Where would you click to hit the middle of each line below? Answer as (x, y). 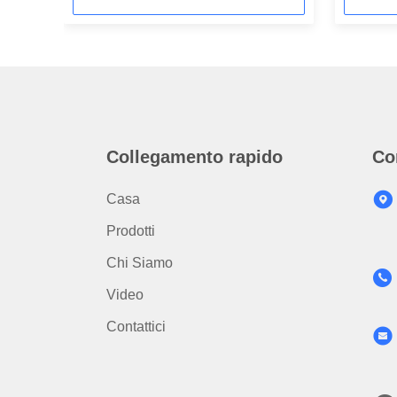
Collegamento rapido (195, 157)
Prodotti (131, 231)
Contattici (136, 327)
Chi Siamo (140, 263)
